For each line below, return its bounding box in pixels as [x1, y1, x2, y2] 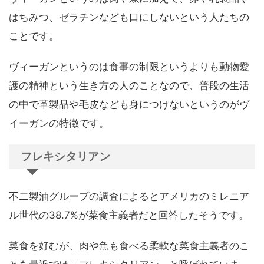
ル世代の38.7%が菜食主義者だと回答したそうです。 [9, 209, 249, 221]
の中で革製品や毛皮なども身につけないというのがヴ [9, 98, 249, 110]
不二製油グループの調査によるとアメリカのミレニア [9, 190, 249, 202]
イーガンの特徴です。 [9, 117, 109, 129]
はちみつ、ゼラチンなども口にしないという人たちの [9, 11, 249, 23]
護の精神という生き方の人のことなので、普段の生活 [9, 79, 249, 91]
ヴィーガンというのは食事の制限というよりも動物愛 [9, 60, 249, 72]
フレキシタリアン [21, 149, 110, 163]
